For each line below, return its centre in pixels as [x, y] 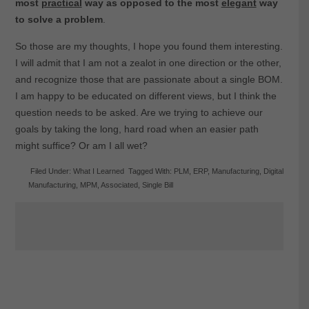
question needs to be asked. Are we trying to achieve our [139, 113]
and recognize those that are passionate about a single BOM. [149, 80]
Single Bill [158, 185]
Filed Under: [52, 171]
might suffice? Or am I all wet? [81, 146]
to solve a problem [59, 20]
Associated [120, 185]
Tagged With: [151, 171]
